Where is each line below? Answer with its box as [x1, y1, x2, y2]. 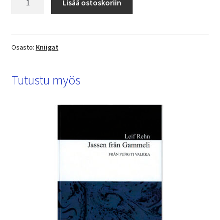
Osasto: [11, 42, 36, 52]
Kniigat [35, 42, 58, 52]
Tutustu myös [11, 72, 81, 88]
